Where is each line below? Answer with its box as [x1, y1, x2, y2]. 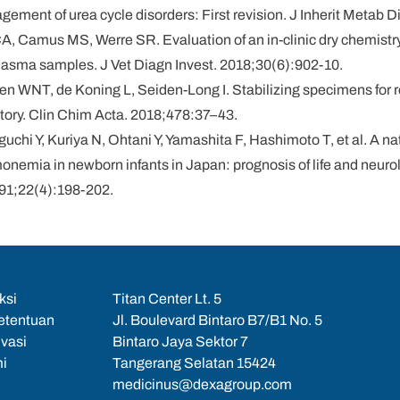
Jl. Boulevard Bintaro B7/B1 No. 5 [112, 310, 322, 330]
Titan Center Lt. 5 [112, 288, 221, 309]
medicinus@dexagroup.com [112, 374, 292, 395]
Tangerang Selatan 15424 [112, 353, 276, 373]
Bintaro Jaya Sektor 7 [112, 331, 248, 352]
